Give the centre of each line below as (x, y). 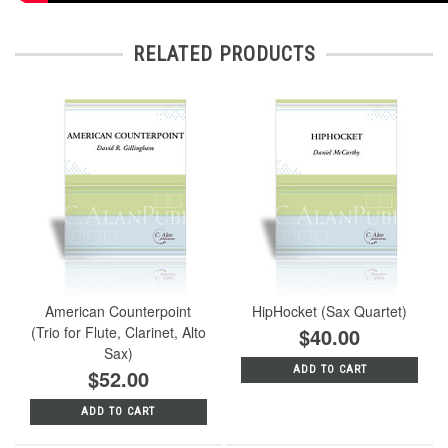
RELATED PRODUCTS (224, 54)
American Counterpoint (118, 310)
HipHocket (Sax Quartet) (330, 310)
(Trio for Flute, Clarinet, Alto (118, 331)
